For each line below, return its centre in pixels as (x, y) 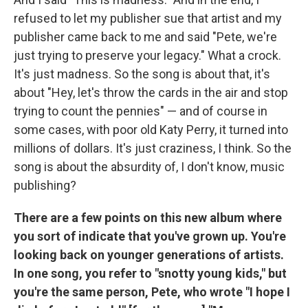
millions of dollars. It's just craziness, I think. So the (153, 148)
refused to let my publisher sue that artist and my (148, 18)
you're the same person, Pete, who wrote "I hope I (152, 291)
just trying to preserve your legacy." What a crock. (147, 55)
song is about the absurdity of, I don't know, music (149, 166)
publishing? (45, 185)
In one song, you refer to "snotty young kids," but (150, 273)
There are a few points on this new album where (148, 217)
